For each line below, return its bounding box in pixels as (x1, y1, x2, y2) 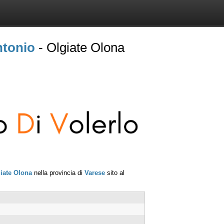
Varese (84, 168, 105, 176)
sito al (105, 168, 124, 176)
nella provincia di (32, 168, 84, 176)
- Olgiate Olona (35, 40, 124, 55)
